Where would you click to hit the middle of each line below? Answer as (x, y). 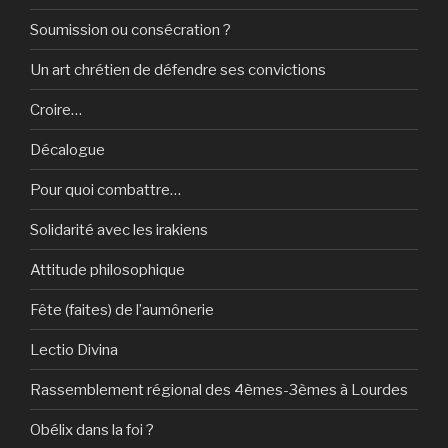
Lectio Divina (74, 349)
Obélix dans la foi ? (92, 429)
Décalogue (67, 149)
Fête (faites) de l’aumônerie (122, 309)
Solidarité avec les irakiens (119, 229)
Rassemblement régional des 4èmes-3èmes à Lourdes (219, 389)
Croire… (56, 109)
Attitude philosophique (107, 269)
